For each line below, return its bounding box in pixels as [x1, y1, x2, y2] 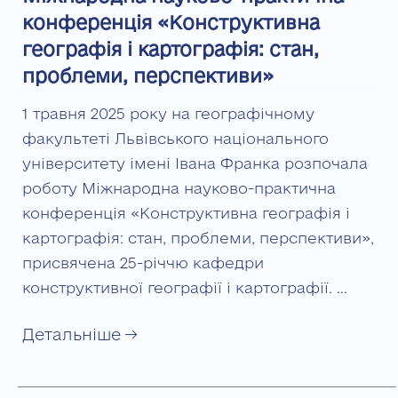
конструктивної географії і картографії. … [22, 278, 347, 296]
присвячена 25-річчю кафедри [22, 253, 264, 271]
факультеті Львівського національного [22, 129, 329, 147]
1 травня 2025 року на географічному [22, 104, 314, 122]
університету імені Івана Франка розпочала [22, 154, 368, 171]
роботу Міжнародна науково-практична [22, 179, 336, 196]
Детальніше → [22, 324, 137, 343]
